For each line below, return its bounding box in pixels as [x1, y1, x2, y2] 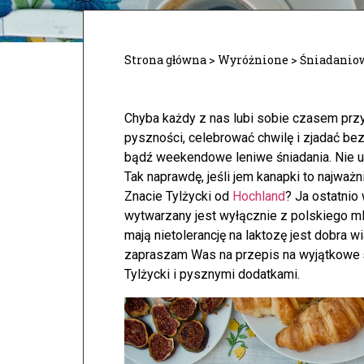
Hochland [232, 188, 285, 204]
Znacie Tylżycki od [124, 188, 232, 204]
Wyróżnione [218, 52, 288, 67]
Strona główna [124, 52, 206, 67]
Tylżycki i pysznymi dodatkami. [124, 266, 300, 282]
